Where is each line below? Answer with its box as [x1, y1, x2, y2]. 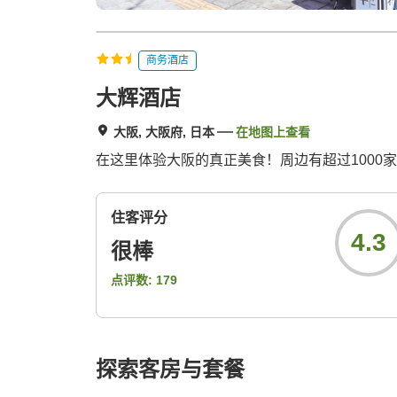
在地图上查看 [236, 125, 310, 140]
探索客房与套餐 [96, 357, 245, 382]
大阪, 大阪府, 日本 [113, 125, 214, 140]
